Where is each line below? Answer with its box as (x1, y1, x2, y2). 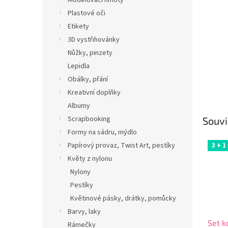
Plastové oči (68, 8, 105, 18)
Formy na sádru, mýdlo (68, 127, 137, 137)
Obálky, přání (68, 74, 108, 84)
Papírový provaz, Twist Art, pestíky (68, 140, 175, 151)
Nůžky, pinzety (68, 48, 112, 58)
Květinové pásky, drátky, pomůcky (70, 193, 176, 204)
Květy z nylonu (68, 154, 112, 164)
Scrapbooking (68, 114, 110, 124)
